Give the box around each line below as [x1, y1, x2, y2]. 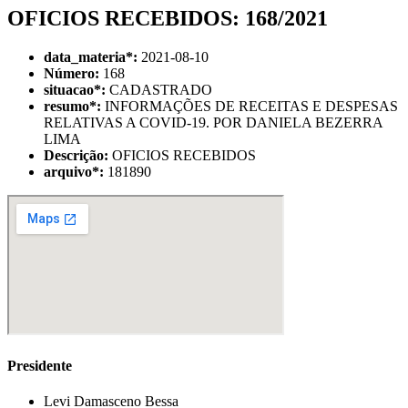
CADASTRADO [106, 81, 212, 97]
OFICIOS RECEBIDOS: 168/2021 [7, 5, 328, 30]
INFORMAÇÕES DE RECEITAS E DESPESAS [101, 97, 398, 114]
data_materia [44, 48, 126, 65]
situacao [44, 81, 94, 97]
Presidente [7, 357, 72, 373]
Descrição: [44, 147, 108, 163]
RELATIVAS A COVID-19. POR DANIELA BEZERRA [44, 114, 382, 130]
